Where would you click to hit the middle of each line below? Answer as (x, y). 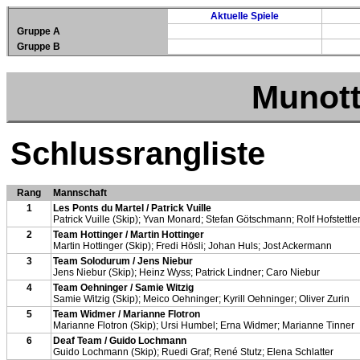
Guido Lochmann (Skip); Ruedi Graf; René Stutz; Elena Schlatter (193, 352)
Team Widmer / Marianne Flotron (127, 314)
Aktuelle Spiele (245, 16)
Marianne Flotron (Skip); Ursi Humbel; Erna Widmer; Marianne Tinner (204, 325)
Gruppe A (39, 31)
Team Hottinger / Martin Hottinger (129, 235)
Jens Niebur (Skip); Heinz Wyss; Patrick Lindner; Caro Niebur (186, 272)
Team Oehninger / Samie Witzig (123, 288)
